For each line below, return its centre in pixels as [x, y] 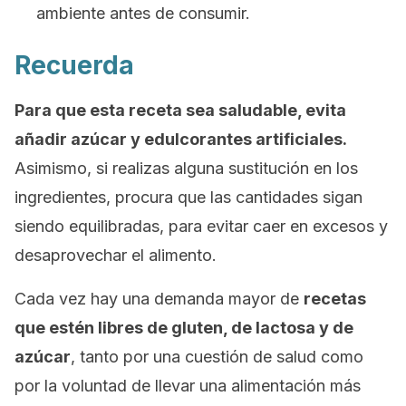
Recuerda [74, 65]
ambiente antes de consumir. [143, 13]
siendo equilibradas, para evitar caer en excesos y [201, 226]
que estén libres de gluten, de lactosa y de [184, 328]
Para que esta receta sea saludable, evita [180, 110]
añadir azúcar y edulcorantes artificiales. [181, 139]
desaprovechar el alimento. [116, 255]
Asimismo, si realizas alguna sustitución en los [186, 168]
